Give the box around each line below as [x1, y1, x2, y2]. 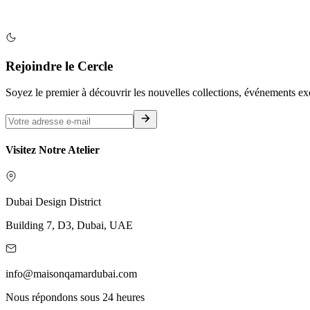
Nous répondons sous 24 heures [6, 291, 145, 303]
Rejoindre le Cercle [6, 58, 113, 73]
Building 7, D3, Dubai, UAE [6, 219, 133, 231]
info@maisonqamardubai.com [6, 267, 137, 280]
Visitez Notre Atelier [6, 143, 100, 156]
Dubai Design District [6, 195, 101, 208]
